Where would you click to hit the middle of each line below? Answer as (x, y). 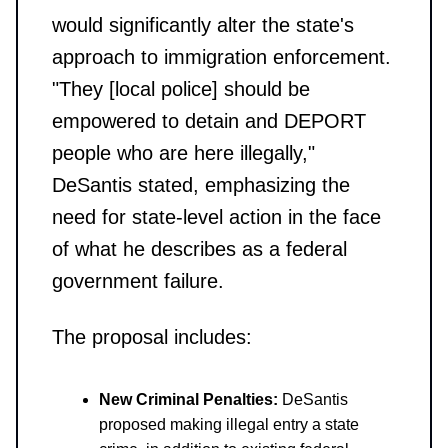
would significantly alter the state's (203, 24)
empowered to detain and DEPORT (209, 120)
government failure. (138, 280)
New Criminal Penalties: (188, 399)
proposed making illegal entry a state (229, 424)
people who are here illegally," (183, 152)
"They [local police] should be (181, 88)
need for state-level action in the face (216, 216)
